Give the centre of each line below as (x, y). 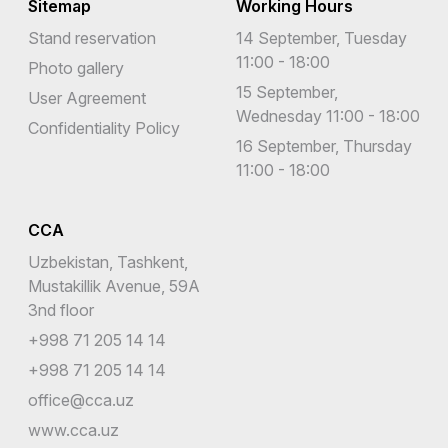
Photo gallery (76, 67)
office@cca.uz (81, 399)
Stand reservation (92, 37)
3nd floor (61, 309)
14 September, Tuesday (321, 37)
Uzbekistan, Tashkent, (108, 261)
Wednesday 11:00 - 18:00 (328, 115)
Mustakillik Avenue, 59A (114, 285)
